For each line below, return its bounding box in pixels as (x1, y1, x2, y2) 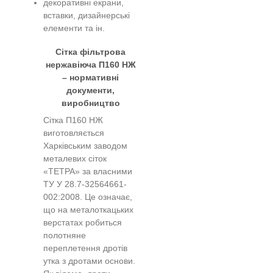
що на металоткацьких (43, 205, 134, 214)
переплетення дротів (43, 243, 128, 253)
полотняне (43, 230, 87, 240)
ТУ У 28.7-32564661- (43, 179, 127, 189)
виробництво (61, 99, 120, 108)
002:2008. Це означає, (43, 192, 133, 202)
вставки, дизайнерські (43, 11, 130, 21)
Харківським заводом (43, 141, 128, 151)
